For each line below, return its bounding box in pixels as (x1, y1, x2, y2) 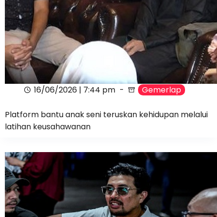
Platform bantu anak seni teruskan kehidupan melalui (5, 108, 208, 120)
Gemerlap (142, 84, 181, 96)
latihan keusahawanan (5, 121, 91, 132)
